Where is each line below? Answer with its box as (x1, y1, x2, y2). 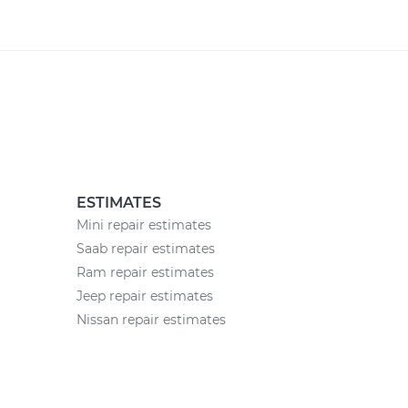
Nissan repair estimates (76, 311, 226, 328)
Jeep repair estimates (76, 288, 213, 304)
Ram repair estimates (76, 264, 214, 280)
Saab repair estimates (76, 240, 215, 257)
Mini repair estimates (76, 217, 211, 233)
